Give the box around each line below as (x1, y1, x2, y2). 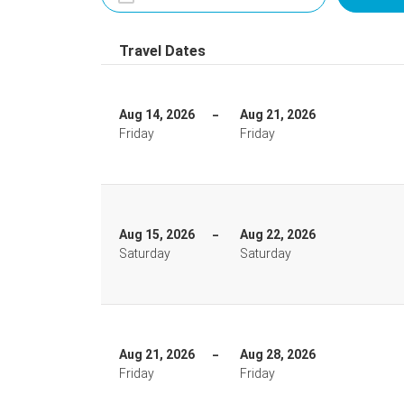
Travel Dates (119, 42, 206, 60)
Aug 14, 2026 (119, 107, 195, 122)
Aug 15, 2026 (119, 227, 195, 242)
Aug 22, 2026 (240, 227, 316, 242)
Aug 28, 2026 (240, 347, 316, 362)
